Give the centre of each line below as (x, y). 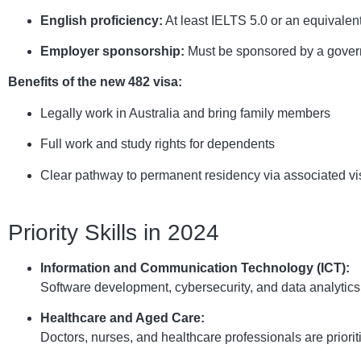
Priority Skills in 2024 (114, 232)
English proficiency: (102, 20)
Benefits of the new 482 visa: (95, 82)
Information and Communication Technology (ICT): (195, 268)
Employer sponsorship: (112, 51)
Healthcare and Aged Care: (122, 318)
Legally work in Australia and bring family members (185, 113)
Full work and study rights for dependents (158, 144)
